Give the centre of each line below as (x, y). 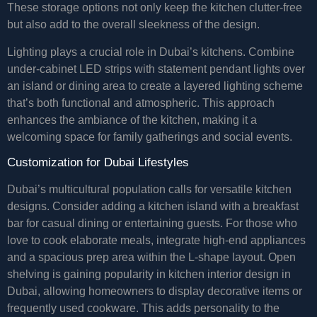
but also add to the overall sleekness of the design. (133, 25)
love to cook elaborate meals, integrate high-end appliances (156, 240)
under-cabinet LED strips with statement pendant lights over (156, 69)
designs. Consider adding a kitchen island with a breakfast (153, 206)
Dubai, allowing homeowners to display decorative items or (155, 291)
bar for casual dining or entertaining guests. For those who (152, 223)
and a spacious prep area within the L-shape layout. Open (151, 257)
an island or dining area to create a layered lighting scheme (155, 86)
